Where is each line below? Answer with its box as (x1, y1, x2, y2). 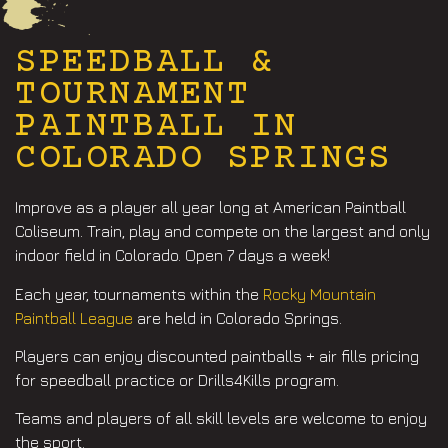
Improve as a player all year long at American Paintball (15, 198, 406, 217)
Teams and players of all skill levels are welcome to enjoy (15, 409, 427, 428)
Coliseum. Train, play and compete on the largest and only (15, 222, 430, 241)
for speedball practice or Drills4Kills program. (15, 371, 339, 390)
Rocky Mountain (263, 284, 376, 303)
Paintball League (15, 308, 133, 327)
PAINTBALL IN (15, 107, 297, 148)
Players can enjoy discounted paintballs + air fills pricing (15, 347, 419, 366)
